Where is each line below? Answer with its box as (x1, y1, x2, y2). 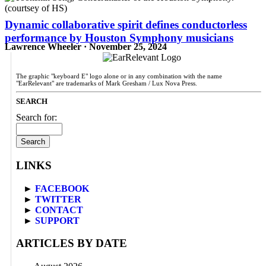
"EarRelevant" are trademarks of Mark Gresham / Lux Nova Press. (16, 80, 197, 87)
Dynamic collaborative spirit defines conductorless (5, 18, 247, 31)
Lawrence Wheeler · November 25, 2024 (5, 42, 167, 52)
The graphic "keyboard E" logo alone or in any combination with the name (16, 72, 222, 80)
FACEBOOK (35, 183, 89, 194)
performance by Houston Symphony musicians (5, 31, 233, 45)
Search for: (16, 112, 57, 123)
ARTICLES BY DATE (16, 237, 127, 250)
